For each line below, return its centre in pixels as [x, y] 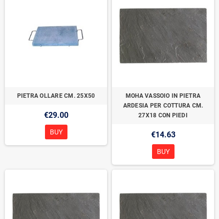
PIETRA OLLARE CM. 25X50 [56, 96]
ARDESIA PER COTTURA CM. [163, 106]
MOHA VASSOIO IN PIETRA [163, 96]
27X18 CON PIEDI [163, 115]
